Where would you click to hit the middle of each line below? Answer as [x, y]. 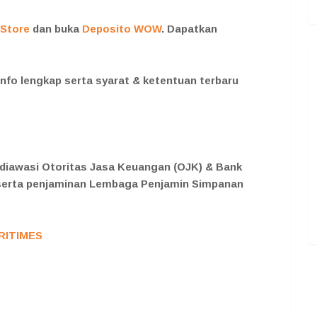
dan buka [54, 29]
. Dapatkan [189, 29]
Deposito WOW [120, 29]
